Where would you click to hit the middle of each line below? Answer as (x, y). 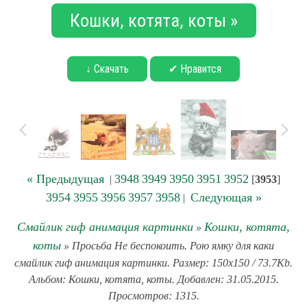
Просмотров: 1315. (153, 296)
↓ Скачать (107, 69)
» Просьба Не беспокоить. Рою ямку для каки (168, 246)
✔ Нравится (195, 69)
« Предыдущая (65, 179)
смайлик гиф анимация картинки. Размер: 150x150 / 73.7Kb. (153, 263)
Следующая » (226, 197)
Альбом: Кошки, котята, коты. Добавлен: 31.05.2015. (153, 279)
